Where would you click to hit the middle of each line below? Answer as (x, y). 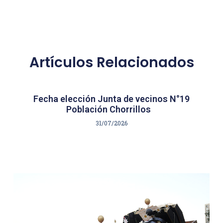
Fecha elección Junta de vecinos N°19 (111, 99)
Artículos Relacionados (111, 62)
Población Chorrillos (111, 109)
